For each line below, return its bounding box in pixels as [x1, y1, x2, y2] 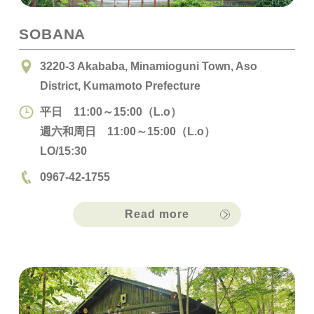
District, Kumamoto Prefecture [39, 78, 200, 92]
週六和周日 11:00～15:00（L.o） [39, 124, 215, 137]
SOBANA [18, 26, 86, 43]
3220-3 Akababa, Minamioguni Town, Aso [39, 59, 257, 72]
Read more [125, 207, 189, 220]
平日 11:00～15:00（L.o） [39, 104, 182, 118]
